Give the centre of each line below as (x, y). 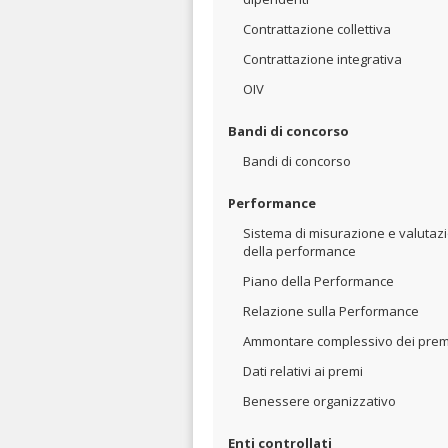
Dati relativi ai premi (303, 371)
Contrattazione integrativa (322, 59)
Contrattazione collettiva (317, 29)
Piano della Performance (318, 281)
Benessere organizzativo (319, 401)
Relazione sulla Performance (331, 311)
